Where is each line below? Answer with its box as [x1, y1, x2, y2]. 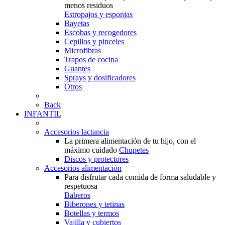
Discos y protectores [64, 155, 129, 163]
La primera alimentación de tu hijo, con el [64, 137, 196, 145]
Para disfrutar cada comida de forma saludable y [64, 173, 216, 181]
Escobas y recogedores [64, 28, 137, 37]
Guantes [64, 64, 90, 73]
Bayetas [64, 19, 89, 28]
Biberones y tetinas [64, 200, 125, 208]
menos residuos [64, 1, 113, 10]
